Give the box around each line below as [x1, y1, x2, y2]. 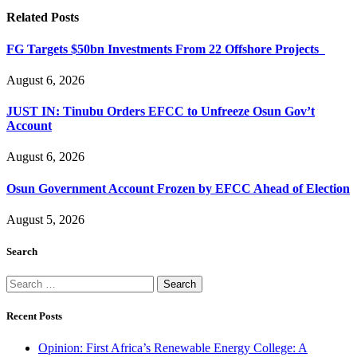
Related [6, 10, 51, 25]
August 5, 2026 [6, 212, 84, 226]
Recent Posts [6, 310, 62, 323]
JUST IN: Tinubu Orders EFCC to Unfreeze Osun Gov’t [6, 104, 315, 119]
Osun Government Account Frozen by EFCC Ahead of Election [6, 181, 350, 195]
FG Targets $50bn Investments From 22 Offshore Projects [6, 41, 325, 56]
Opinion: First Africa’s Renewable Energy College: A [38, 340, 308, 355]
